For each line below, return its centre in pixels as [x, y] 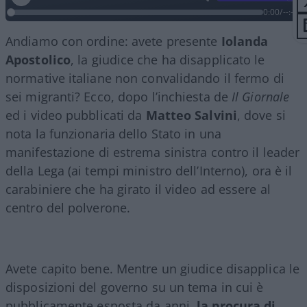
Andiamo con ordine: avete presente [113, 41]
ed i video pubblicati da [76, 115]
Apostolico [38, 59]
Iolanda [245, 41]
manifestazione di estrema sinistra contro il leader [153, 152]
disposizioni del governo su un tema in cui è [135, 287]
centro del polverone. [68, 207]
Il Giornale [259, 96]
